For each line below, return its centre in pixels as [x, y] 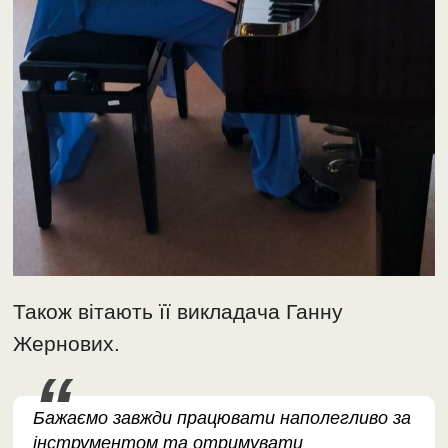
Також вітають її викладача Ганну [178, 312]
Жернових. [67, 344]
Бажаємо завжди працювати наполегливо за [222, 418]
